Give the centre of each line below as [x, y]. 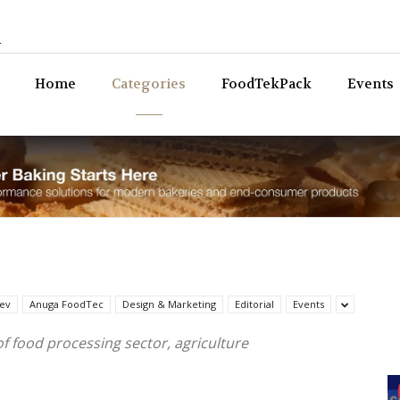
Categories [149, 84]
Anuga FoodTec [67, 304]
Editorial [254, 304]
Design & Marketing [169, 304]
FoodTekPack [267, 84]
